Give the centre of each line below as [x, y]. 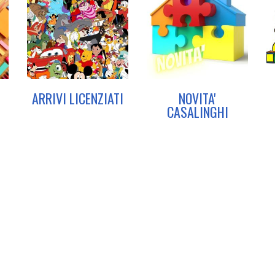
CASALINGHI [197, 112]
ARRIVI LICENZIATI [78, 98]
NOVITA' [197, 98]
